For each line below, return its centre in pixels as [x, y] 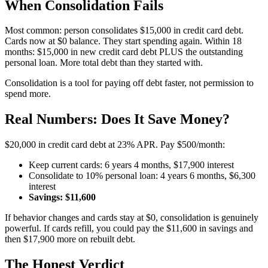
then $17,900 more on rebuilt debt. [70, 239]
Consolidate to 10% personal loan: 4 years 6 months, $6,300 [142, 176]
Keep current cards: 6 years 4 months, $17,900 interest [131, 165]
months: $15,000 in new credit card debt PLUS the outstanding [124, 52]
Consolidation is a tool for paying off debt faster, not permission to [129, 83]
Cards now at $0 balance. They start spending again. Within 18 [123, 41]
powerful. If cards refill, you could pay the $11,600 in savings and [129, 229]
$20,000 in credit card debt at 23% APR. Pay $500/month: [115, 145]
